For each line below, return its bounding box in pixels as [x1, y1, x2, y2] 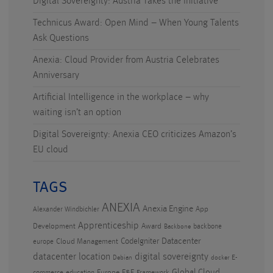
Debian [113, 255, 132, 261]
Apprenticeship [78, 221, 139, 231]
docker [211, 255, 229, 261]
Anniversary [33, 71, 79, 80]
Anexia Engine [143, 205, 193, 213]
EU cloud [33, 145, 68, 155]
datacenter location [33, 252, 110, 262]
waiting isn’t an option [33, 108, 121, 118]
